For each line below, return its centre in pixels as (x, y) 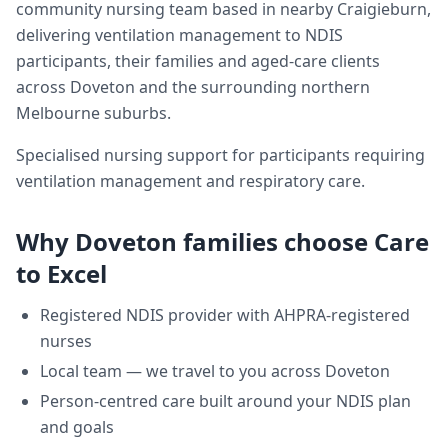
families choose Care (303, 241)
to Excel (61, 273)
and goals (77, 427)
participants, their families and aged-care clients (198, 61)
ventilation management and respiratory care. (190, 181)
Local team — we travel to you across (182, 371)
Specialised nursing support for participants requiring (220, 155)
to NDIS (312, 35)
